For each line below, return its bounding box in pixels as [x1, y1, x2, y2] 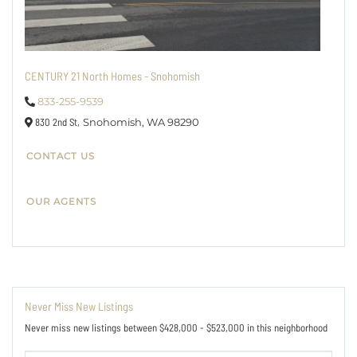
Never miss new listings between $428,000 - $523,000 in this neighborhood [25, 321, 328, 335]
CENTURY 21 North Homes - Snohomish [25, 68, 200, 83]
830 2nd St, [33, 116, 80, 129]
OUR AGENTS [26, 195, 97, 207]
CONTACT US [26, 150, 96, 162]
